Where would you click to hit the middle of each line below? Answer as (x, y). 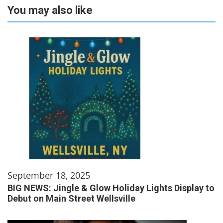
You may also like (50, 10)
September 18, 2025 (49, 175)
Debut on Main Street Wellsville (82, 199)
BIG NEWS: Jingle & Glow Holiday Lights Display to (111, 188)
